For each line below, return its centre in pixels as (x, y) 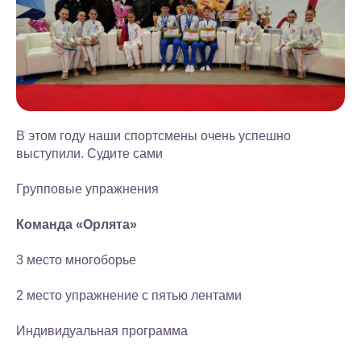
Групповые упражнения (87, 189)
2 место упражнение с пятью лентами (129, 295)
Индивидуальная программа (102, 330)
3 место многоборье (76, 259)
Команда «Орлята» (77, 224)
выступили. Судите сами (89, 153)
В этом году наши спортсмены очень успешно (154, 135)
